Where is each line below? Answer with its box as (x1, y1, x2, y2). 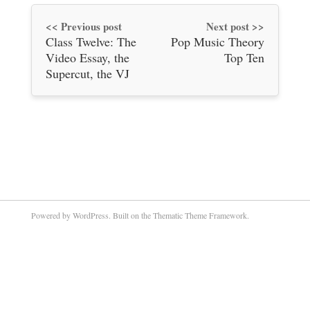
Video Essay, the (45, 48, 129, 66)
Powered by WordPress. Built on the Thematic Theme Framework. (30, 209, 249, 221)
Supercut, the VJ (45, 64, 129, 82)
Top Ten (224, 48, 264, 66)
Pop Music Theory (170, 33, 264, 50)
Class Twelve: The (45, 33, 136, 50)
